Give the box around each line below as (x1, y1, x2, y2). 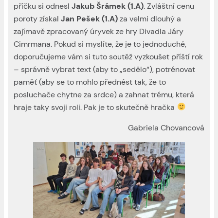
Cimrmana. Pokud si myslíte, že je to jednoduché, (14, 38, 187, 49)
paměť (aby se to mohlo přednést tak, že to (14, 76, 166, 87)
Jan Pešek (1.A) (61, 13, 118, 24)
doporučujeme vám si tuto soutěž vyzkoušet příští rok (14, 51, 203, 62)
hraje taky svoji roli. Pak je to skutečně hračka (14, 102, 177, 112)
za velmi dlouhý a (118, 13, 182, 24)
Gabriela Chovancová (127, 122, 204, 133)
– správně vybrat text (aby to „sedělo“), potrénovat (14, 64, 196, 74)
